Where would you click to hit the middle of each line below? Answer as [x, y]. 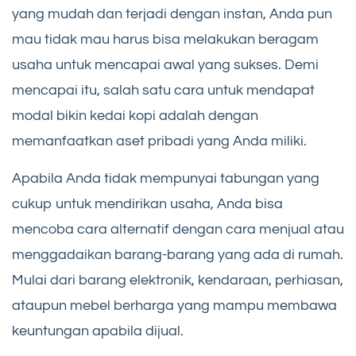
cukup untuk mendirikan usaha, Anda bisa [147, 204]
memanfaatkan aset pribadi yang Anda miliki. [159, 141]
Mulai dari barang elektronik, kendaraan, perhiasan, [178, 281]
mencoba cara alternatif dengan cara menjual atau [178, 230]
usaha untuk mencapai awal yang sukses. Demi [165, 65]
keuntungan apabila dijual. [98, 331]
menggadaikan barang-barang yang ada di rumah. [178, 255]
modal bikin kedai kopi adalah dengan [135, 116]
